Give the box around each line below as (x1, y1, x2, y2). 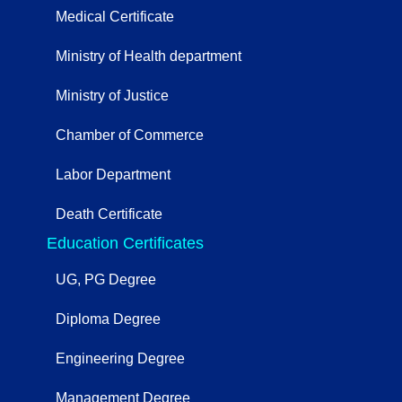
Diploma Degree (56, 310, 161, 327)
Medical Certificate (56, 8, 174, 24)
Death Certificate (56, 205, 162, 222)
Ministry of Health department (56, 48, 241, 64)
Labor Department (56, 166, 170, 182)
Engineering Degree (56, 350, 185, 366)
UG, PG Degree (56, 271, 156, 287)
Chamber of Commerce (56, 127, 204, 143)
